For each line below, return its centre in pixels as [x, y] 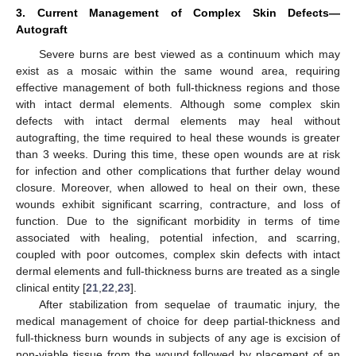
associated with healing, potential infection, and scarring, [178, 237]
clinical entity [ [51, 287]
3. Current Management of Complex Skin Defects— [178, 12]
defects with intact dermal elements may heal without [178, 120]
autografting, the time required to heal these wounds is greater [178, 137]
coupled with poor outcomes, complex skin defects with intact [178, 254]
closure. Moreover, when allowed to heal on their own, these [178, 187]
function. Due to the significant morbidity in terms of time [178, 221]
